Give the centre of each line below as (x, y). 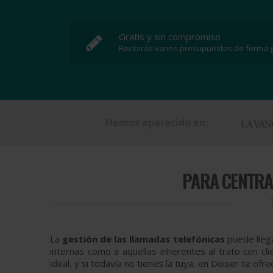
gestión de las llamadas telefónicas (144, 239)
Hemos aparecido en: (157, 122)
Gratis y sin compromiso (169, 37)
